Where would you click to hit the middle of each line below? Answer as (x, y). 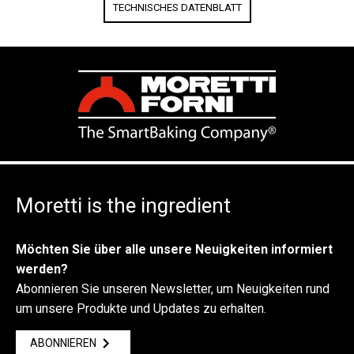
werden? (42, 269)
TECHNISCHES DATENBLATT (177, 8)
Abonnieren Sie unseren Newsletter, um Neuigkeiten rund (173, 289)
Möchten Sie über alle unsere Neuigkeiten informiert (174, 249)
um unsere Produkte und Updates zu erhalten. (141, 309)
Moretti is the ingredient (123, 205)
